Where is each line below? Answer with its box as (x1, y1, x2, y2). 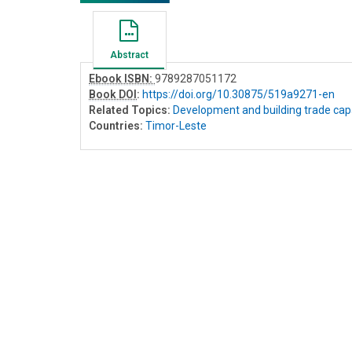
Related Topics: (89, 103, 170, 116)
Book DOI (89, 87, 137, 101)
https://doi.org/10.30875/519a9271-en (142, 87, 335, 101)
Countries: (89, 119, 143, 132)
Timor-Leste (145, 119, 207, 132)
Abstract (109, 49, 148, 60)
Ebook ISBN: (89, 71, 155, 85)
